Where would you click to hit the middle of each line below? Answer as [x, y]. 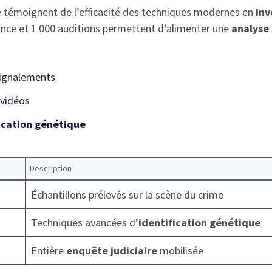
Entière [49, 250]
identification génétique [199, 222]
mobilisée [180, 250]
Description [51, 168]
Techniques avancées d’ [85, 222]
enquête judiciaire [112, 250]
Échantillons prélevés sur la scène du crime [127, 194]
